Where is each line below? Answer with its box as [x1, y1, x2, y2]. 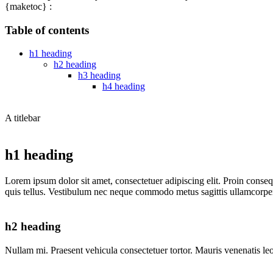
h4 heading [102, 81, 145, 92]
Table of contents [5, 23, 89, 37]
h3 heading [78, 70, 121, 81]
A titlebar [5, 113, 40, 124]
